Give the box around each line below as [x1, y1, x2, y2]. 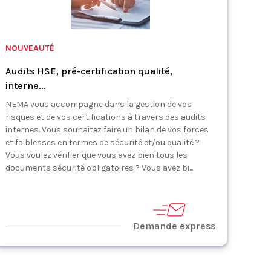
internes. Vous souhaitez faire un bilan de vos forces [5, 125, 209, 135]
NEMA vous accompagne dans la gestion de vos [5, 99, 192, 109]
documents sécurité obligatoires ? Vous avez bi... [5, 163, 194, 173]
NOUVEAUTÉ [5, 43, 55, 53]
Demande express [133, 220, 216, 232]
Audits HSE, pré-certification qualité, [5, 65, 173, 77]
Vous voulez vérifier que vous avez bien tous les [5, 150, 188, 160]
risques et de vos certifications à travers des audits [5, 112, 206, 122]
